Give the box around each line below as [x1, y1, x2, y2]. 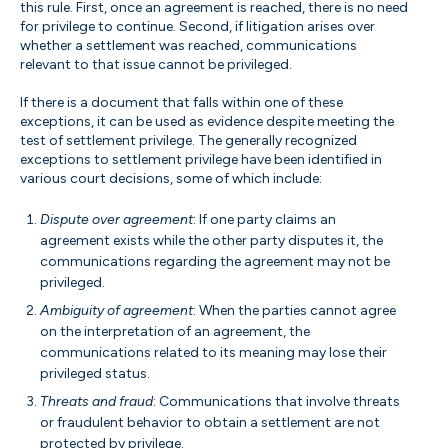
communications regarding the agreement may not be [40, 252, 390, 270]
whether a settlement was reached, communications [20, 36, 357, 54]
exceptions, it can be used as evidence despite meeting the [20, 112, 394, 130]
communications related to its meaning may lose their [40, 343, 387, 361]
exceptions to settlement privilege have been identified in [20, 150, 382, 168]
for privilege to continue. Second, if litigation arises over [20, 17, 375, 35]
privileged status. [40, 364, 150, 382]
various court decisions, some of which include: [20, 169, 322, 187]
